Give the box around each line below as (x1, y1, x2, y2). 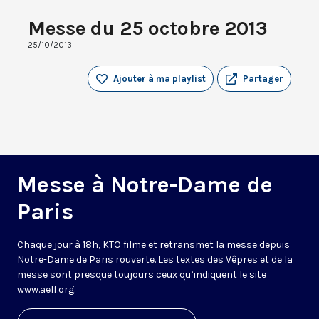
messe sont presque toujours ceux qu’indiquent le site (17, 268, 266, 281)
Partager (243, 73, 283, 85)
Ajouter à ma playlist (113, 73, 206, 85)
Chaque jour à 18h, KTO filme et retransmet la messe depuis (17, 239, 290, 251)
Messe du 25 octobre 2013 (28, 16, 268, 41)
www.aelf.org (17, 283, 74, 296)
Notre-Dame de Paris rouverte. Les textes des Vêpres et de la (17, 253, 293, 266)
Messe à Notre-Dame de (17, 172, 273, 199)
